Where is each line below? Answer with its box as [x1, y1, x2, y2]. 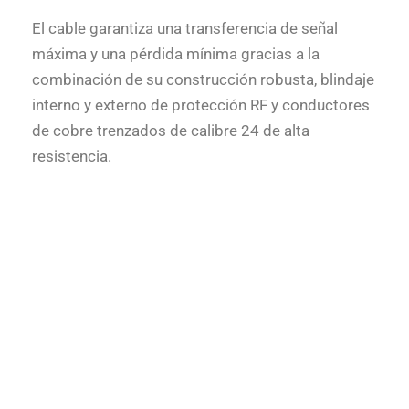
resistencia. [32, 146, 111, 165]
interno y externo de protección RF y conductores [32, 95, 370, 114]
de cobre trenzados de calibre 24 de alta [32, 121, 309, 140]
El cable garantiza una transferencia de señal [32, 18, 338, 37]
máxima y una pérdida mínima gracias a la [32, 44, 320, 63]
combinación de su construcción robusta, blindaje [32, 69, 374, 89]
